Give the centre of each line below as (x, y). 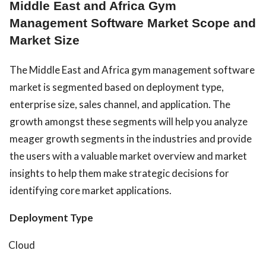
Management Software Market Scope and (133, 23)
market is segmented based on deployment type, (117, 87)
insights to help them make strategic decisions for (119, 173)
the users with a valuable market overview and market (128, 156)
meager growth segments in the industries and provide (131, 139)
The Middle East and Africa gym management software (132, 70)
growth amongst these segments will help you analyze (129, 122)
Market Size (45, 41)
